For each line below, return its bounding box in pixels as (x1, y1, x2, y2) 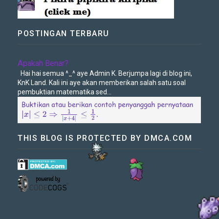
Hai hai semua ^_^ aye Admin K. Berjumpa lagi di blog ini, (18, 69, 193, 77)
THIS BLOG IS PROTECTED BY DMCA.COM (18, 133, 193, 143)
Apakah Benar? (18, 59, 69, 68)
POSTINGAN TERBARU (18, 29, 109, 38)
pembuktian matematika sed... (18, 88, 112, 96)
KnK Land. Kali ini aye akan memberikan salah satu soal (18, 79, 186, 87)
